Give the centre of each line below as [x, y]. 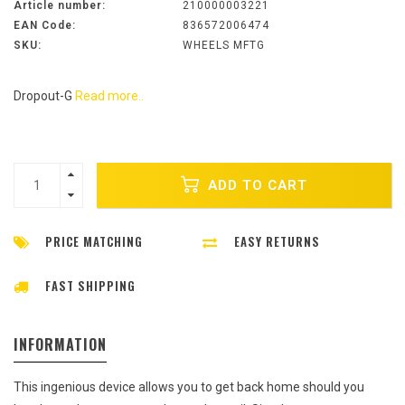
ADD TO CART [255, 185]
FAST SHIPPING [90, 286]
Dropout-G [44, 96]
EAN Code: [45, 26]
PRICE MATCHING [94, 242]
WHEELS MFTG [223, 46]
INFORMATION [60, 345]
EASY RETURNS [277, 242]
